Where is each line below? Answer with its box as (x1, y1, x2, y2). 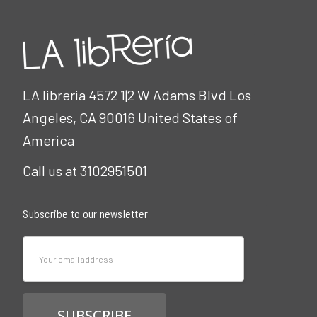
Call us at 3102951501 (23, 162, 148, 179)
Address (23, 262, 74, 279)
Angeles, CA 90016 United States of (23, 109, 238, 126)
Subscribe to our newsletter (23, 207, 149, 220)
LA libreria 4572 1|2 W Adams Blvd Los (23, 86, 252, 103)
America (23, 132, 75, 149)
